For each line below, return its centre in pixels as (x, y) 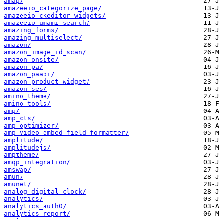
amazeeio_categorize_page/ (53, 8)
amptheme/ (22, 155)
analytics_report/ (37, 214)
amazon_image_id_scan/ (45, 52)
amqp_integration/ (37, 162)
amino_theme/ (27, 96)
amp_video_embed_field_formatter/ (66, 133)
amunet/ (18, 184)
